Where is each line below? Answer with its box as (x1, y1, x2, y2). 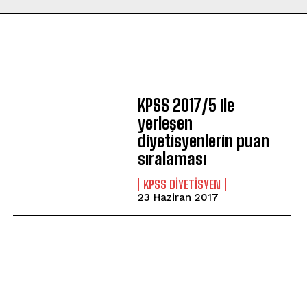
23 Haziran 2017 (137, 191, 219, 204)
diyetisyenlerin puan (137, 131, 269, 151)
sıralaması (137, 149, 206, 169)
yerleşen (137, 113, 193, 133)
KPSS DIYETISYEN (143, 177, 221, 192)
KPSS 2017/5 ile (137, 95, 234, 115)
